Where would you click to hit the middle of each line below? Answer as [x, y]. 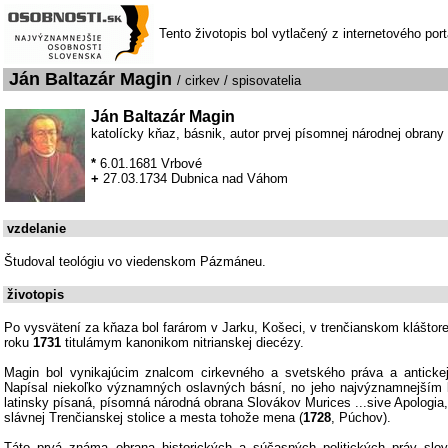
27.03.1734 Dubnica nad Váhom [195, 178]
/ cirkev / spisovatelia [239, 80]
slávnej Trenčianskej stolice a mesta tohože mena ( [153, 417]
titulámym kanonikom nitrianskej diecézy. [182, 342]
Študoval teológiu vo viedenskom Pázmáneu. [135, 261]
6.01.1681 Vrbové [151, 163]
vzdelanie [36, 228]
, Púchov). [361, 417]
